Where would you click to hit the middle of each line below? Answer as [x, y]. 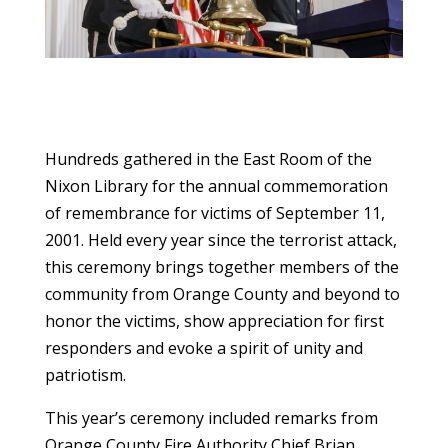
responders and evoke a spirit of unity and [203, 348]
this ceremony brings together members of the [221, 267]
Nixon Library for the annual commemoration [216, 186]
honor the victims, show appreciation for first [214, 321]
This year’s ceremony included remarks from [211, 418]
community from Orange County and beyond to [222, 294]
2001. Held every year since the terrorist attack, [220, 240]
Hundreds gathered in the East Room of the [208, 159]
